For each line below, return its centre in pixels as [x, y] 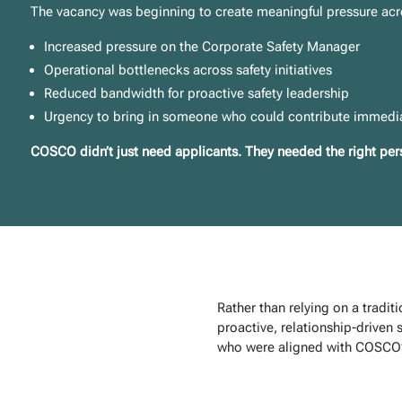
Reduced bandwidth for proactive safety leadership [197, 94]
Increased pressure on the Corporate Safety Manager [202, 47]
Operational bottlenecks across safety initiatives [188, 70]
